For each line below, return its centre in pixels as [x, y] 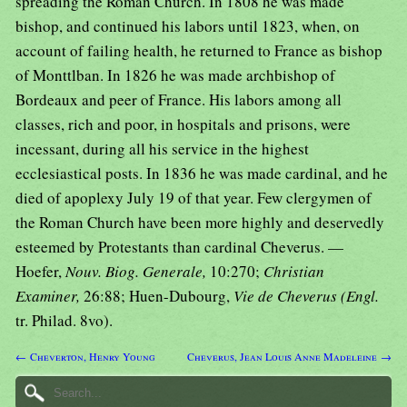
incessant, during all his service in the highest [162, 149]
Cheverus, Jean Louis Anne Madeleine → [289, 357]
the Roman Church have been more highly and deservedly [200, 223]
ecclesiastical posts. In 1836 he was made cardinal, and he [202, 174]
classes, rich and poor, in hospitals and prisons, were [183, 124]
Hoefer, [40, 272]
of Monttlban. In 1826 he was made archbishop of [175, 75]
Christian [294, 272]
